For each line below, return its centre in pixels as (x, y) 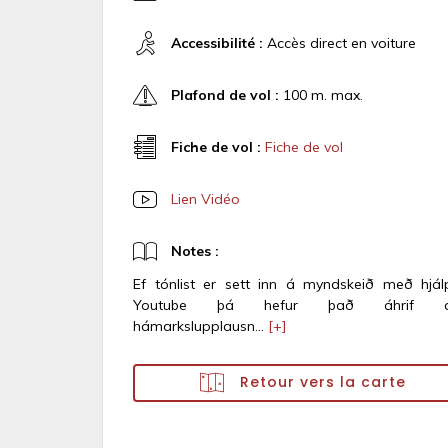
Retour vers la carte (320, 381)
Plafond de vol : (225, 94)
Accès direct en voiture (339, 42)
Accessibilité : (217, 42)
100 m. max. (321, 94)
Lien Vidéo (205, 198)
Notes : (195, 250)
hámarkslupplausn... (200, 326)
